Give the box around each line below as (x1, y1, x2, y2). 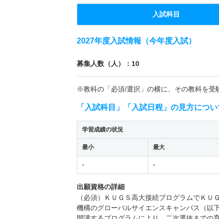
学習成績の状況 (82, 126, 123, 133)
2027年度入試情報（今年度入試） (77, 36, 196, 45)
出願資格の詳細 (77, 182, 125, 191)
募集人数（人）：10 (77, 59, 139, 67)
